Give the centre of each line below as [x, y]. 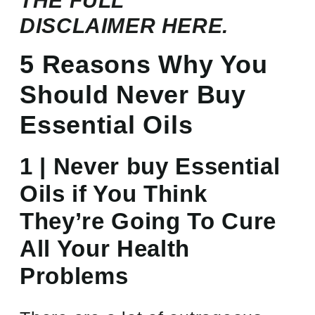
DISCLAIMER [91, 26]
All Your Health [105, 249]
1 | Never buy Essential [150, 167]
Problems [74, 276]
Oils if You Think [114, 194]
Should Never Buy [133, 95]
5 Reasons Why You [144, 65]
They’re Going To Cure [148, 221]
